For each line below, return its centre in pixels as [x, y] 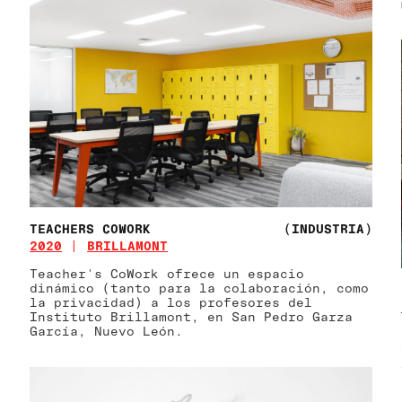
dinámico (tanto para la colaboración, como [200, 287]
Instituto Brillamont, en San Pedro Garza [192, 316]
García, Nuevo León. [107, 330]
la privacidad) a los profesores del [171, 301]
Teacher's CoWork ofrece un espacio [167, 273]
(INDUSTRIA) [328, 228]
